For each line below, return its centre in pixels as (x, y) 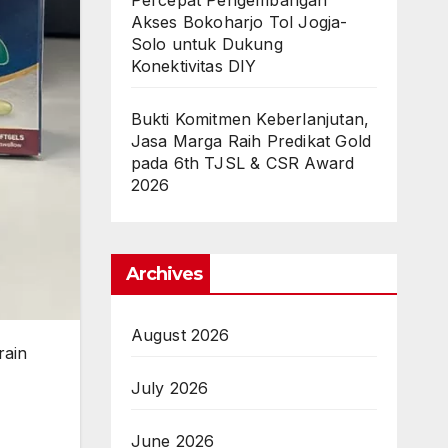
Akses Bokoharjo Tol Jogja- (239, 22)
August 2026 (180, 335)
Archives (164, 274)
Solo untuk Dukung (206, 44)
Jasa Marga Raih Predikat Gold (251, 141)
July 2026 (169, 388)
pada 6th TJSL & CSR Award (242, 163)
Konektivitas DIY (193, 66)
